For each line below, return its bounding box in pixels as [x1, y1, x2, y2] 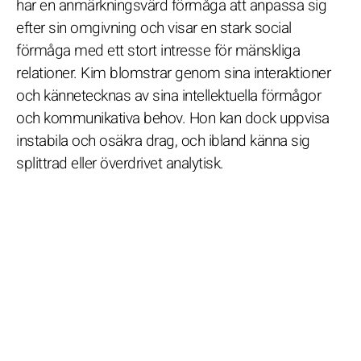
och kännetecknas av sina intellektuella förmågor [16, 84, 321, 107]
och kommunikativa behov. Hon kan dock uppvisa [16, 106, 330, 130]
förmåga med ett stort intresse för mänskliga [16, 39, 300, 62]
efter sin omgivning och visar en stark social [16, 16, 292, 39]
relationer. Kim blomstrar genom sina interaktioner [16, 61, 330, 85]
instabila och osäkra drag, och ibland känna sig [16, 129, 310, 152]
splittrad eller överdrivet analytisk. [16, 151, 224, 175]
